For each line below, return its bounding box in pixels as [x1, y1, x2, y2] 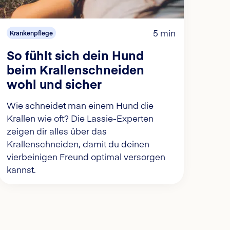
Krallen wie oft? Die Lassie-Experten [6, 112, 154, 125]
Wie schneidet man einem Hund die [6, 99, 154, 112]
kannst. [6, 163, 36, 176]
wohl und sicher [6, 75, 102, 92]
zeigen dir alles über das [6, 125, 107, 138]
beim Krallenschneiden [6, 61, 144, 78]
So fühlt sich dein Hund [6, 46, 144, 64]
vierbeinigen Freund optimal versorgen [6, 150, 165, 163]
